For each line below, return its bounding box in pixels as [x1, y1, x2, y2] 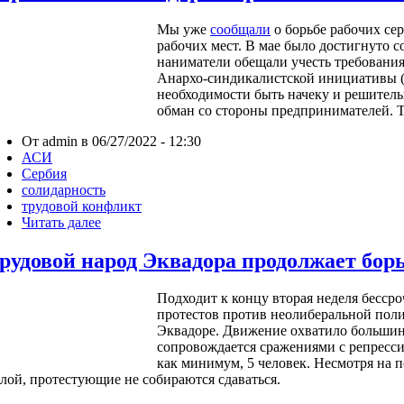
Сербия [22, 165, 67, 181]
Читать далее [22, 214, 101, 230]
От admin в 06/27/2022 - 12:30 [22, 133, 201, 149]
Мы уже [157, 21, 210, 37]
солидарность [22, 181, 106, 197]
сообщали [210, 21, 271, 37]
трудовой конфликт [22, 197, 142, 214]
